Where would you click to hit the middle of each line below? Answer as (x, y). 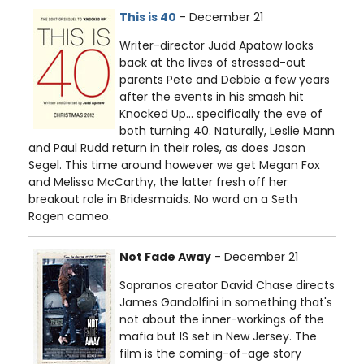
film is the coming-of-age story (210, 354)
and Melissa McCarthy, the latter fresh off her (158, 182)
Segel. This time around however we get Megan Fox (174, 165)
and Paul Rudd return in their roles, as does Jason (167, 148)
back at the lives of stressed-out (212, 63)
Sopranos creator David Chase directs (227, 286)
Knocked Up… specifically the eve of (221, 114)
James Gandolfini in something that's (226, 303)
